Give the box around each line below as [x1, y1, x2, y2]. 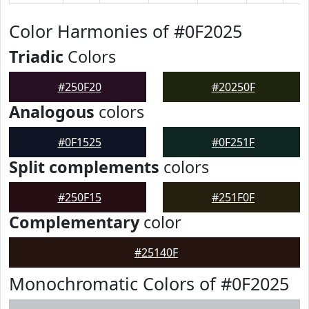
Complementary [9, 211, 139, 233]
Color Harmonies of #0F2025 [9, 19, 242, 43]
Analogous [9, 101, 94, 123]
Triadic [9, 46, 63, 68]
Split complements [9, 156, 159, 178]
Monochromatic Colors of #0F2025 [9, 272, 289, 295]
